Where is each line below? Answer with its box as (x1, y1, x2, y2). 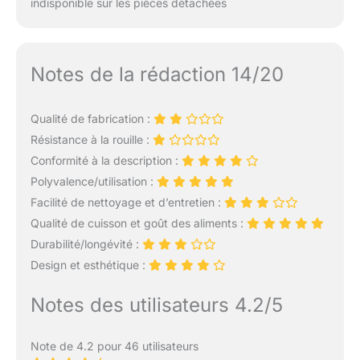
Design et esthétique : (30, 257, 149, 272)
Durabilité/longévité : (30, 236, 142, 251)
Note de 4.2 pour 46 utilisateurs (30, 338, 198, 353)
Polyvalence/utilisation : (30, 174, 157, 188)
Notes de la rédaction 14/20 (30, 62, 284, 86)
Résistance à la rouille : (30, 132, 153, 146)
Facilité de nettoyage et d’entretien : (30, 194, 224, 209)
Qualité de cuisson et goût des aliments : (30, 215, 247, 230)
